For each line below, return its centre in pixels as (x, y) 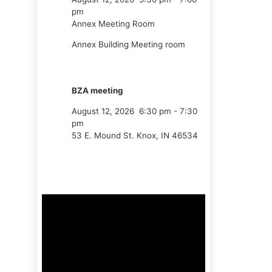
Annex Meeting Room (113, 24)
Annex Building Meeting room (128, 44)
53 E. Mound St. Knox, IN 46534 (135, 135)
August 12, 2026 (103, 111)
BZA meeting (97, 91)
